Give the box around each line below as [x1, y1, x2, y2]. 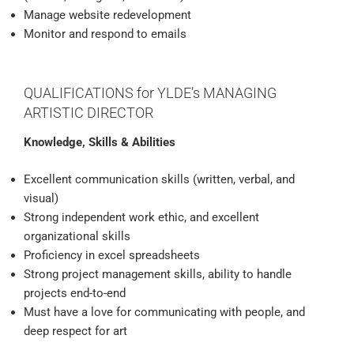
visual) [24, 190, 58, 205]
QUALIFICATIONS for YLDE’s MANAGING [24, 84, 277, 101]
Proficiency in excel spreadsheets [24, 247, 200, 262]
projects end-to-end [24, 285, 126, 300]
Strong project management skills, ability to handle [24, 266, 292, 281]
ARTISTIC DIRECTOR [24, 104, 153, 121]
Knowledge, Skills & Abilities [24, 135, 175, 150]
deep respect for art [24, 323, 127, 338]
